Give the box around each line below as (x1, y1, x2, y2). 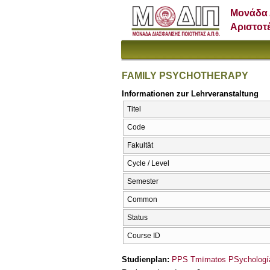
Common (127, 195, 157, 204)
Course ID (127, 231, 160, 240)
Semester (127, 177, 159, 186)
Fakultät (127, 141, 153, 150)
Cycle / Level (127, 159, 169, 168)
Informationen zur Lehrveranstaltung (122, 89, 259, 98)
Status (127, 213, 148, 222)
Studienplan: (122, 254, 172, 264)
